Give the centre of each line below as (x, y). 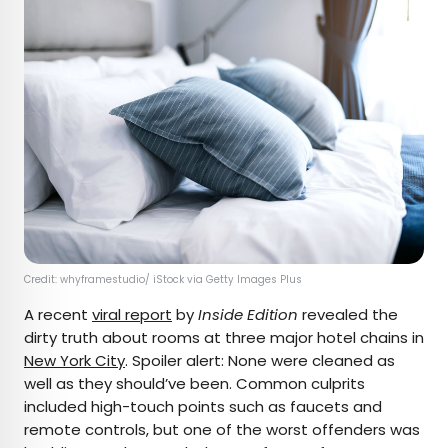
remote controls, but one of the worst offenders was (222, 430)
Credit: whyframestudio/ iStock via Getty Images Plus (163, 280)
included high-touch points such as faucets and (203, 407)
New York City (74, 361)
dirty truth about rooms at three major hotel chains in (224, 338)
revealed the (348, 315)
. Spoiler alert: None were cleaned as (260, 361)
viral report (132, 315)
